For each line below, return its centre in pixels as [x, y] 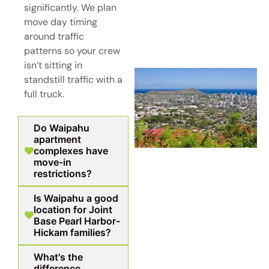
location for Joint [73, 209]
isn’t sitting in [53, 65]
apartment [57, 139]
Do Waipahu [62, 128]
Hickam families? [72, 232]
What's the [58, 257]
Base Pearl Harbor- [77, 221]
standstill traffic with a [73, 79]
